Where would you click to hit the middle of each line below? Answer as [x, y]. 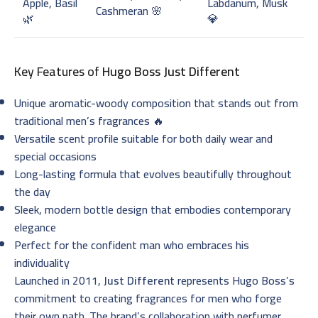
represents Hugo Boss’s [235, 280]
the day [32, 191]
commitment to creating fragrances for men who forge [148, 298]
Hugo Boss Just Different [171, 71]
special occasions [55, 156]
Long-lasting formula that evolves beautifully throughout [153, 174]
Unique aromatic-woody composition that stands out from [156, 103]
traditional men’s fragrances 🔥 [89, 120]
